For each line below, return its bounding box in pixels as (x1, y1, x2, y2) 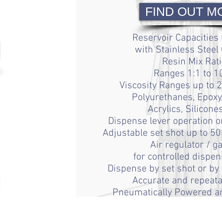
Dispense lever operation (108, 115, 216, 127)
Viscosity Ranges (119, 80, 193, 92)
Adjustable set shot (103, 127, 186, 139)
